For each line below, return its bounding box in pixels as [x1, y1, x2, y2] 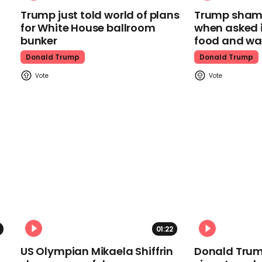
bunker [20, 33, 57, 49]
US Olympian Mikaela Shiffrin [20, 243, 173, 258]
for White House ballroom [20, 20, 156, 36]
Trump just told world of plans [20, 8, 180, 23]
